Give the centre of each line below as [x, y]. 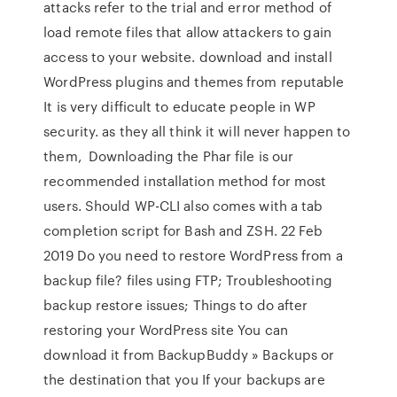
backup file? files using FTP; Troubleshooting [188, 280]
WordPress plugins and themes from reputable [194, 82]
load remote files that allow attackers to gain [187, 32]
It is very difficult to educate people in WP [179, 106]
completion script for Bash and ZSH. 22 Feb [183, 230]
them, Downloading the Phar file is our [169, 156]
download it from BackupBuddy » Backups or [189, 354]
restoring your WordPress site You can [166, 330]
